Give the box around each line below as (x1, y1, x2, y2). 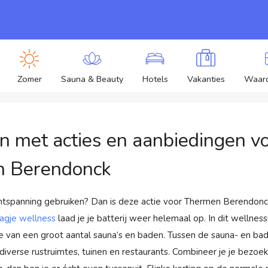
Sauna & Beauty (60, 73, 123, 85)
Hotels (142, 73, 168, 85)
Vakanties (187, 73, 225, 85)
